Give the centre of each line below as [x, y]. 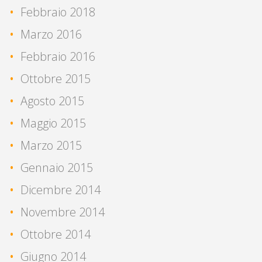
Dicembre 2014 [61, 189]
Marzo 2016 [51, 34]
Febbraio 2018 [58, 12]
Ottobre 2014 [56, 234]
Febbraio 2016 [58, 56]
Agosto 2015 [52, 101]
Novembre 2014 [63, 212]
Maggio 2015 [53, 123]
